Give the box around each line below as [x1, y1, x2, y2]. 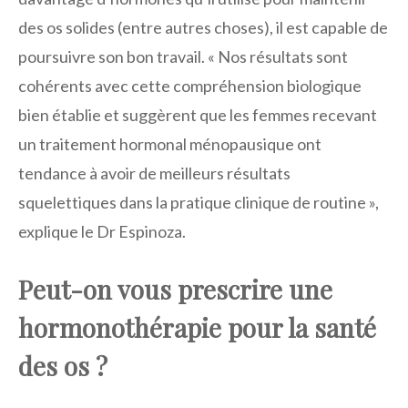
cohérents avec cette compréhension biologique [18, 75, 362, 96]
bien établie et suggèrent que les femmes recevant [18, 104, 377, 125]
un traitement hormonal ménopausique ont [18, 133, 321, 154]
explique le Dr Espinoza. [18, 220, 186, 241]
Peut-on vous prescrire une [18, 271, 332, 306]
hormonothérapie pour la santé [18, 310, 376, 344]
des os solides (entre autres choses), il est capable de [18, 16, 388, 37]
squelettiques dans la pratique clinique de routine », [18, 191, 379, 212]
